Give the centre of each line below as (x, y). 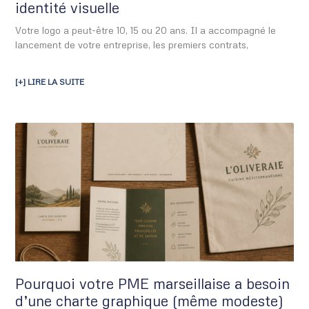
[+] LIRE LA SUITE (50, 81)
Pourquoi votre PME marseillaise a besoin (153, 284)
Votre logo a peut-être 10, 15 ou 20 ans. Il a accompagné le (146, 30)
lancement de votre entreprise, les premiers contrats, (132, 44)
